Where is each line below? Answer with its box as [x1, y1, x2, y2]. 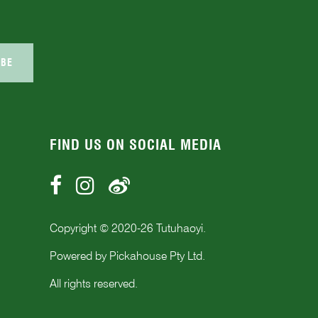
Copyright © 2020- [50, 221, 141, 235]
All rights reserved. [50, 276, 138, 290]
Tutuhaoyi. [153, 221, 206, 235]
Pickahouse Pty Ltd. [109, 248, 205, 263]
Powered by [50, 248, 109, 263]
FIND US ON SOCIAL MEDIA [50, 136, 221, 153]
